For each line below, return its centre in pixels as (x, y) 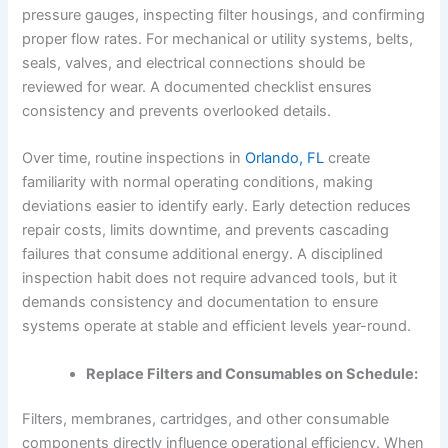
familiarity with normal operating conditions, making (198, 182)
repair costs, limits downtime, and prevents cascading (206, 230)
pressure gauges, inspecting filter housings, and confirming (224, 14)
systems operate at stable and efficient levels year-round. (217, 326)
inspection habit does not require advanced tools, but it (210, 278)
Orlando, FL (285, 158)
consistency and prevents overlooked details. (179, 110)
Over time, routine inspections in (134, 158)
